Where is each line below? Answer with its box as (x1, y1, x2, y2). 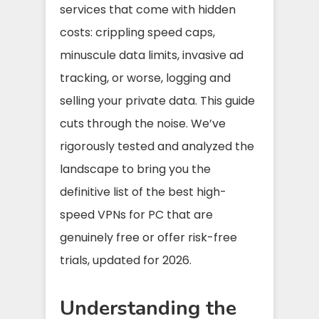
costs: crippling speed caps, (60, 23, 215, 41)
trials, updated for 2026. (60, 251, 192, 268)
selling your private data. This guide (60, 92, 255, 109)
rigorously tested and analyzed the (60, 137, 254, 155)
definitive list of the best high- (60, 183, 226, 200)
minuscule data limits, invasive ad (60, 46, 244, 63)
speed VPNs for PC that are (60, 206, 213, 223)
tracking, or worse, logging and (60, 69, 231, 86)
